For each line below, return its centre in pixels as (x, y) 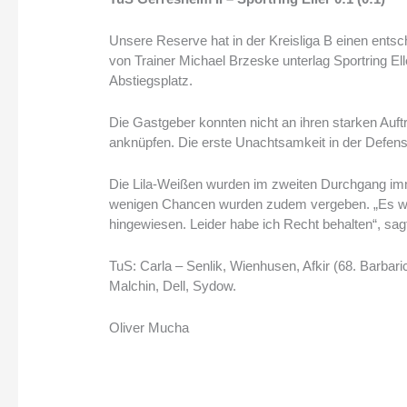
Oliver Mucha (149, 328)
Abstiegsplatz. (151, 81)
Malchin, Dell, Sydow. (173, 286)
